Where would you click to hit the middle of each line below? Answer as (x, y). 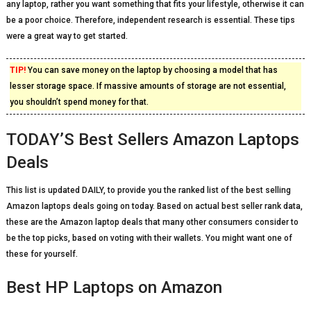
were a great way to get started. (67, 36)
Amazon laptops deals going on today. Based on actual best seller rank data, (154, 206)
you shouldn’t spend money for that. (79, 102)
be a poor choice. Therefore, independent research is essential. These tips (150, 20)
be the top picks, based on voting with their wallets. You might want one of (149, 238)
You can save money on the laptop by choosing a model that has (151, 70)
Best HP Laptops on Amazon (114, 287)
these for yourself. (42, 254)
